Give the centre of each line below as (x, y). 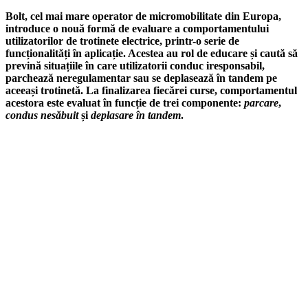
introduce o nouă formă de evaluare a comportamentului (137, 28)
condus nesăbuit (42, 115)
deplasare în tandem (136, 115)
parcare (261, 102)
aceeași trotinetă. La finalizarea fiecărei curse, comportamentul (151, 90)
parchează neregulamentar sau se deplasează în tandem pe (141, 78)
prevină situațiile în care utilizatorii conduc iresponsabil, (135, 65)
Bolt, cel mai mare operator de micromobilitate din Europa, (143, 16)
